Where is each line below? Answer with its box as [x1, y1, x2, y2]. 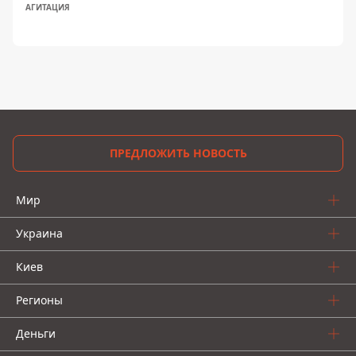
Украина [16, 226, 63, 241]
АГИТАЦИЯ [25, 2, 70, 13]
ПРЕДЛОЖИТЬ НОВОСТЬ [109, 145, 247, 161]
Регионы [16, 292, 63, 308]
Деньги [16, 326, 56, 341]
